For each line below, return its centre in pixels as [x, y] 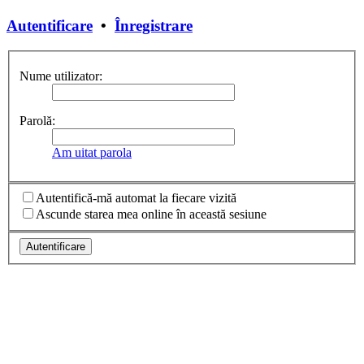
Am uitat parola [92, 153]
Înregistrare [154, 26]
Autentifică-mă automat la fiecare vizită [136, 197]
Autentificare [50, 26]
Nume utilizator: [61, 76]
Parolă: [37, 121]
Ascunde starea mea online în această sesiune [151, 214]
